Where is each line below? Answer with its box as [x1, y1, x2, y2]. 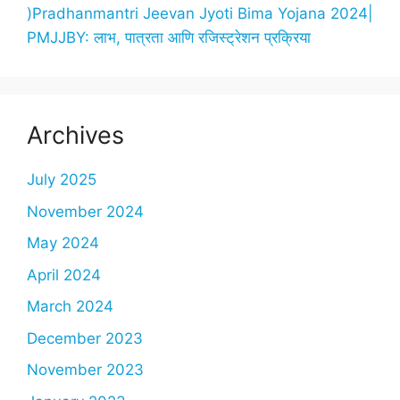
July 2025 [27, 171, 96, 189]
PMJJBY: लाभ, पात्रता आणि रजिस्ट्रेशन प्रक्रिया [27, 29, 311, 47]
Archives [27, 121, 124, 151]
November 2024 [27, 202, 144, 221]
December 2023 [27, 329, 143, 347]
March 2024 [27, 297, 113, 316]
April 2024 [27, 265, 101, 284]
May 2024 [27, 234, 99, 253]
